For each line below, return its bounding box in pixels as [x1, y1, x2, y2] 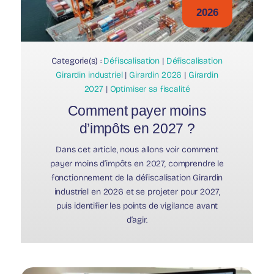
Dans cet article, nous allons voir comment [55, 144, 219, 155]
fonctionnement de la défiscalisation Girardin [51, 172, 223, 183]
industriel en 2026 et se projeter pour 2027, [54, 186, 220, 197]
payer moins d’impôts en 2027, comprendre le [50, 158, 224, 169]
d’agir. [127, 214, 147, 225]
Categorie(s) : [51, 55, 104, 66]
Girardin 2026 [129, 69, 182, 80]
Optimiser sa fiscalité [109, 83, 190, 94]
